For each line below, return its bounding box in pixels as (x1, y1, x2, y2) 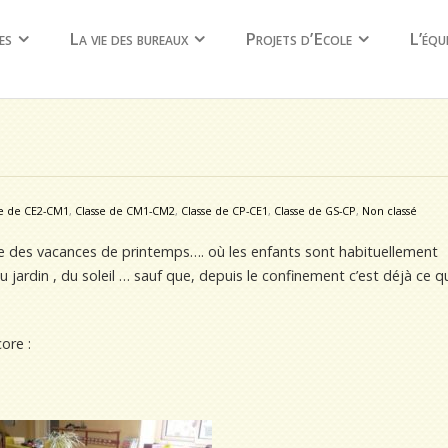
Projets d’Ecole (245, 27, 352, 50)
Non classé (362, 203, 417, 218)
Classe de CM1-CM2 (75, 203, 175, 218)
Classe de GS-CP (274, 203, 356, 218)
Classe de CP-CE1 (181, 203, 268, 218)
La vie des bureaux (69, 27, 188, 50)
